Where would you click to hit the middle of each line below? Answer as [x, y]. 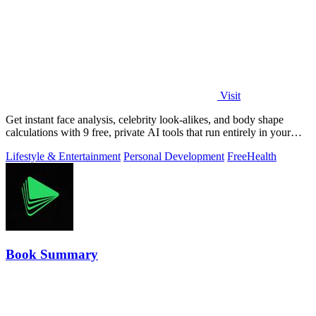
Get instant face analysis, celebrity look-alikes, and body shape [145, 119]
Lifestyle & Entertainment [63, 156]
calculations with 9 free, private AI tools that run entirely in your [148, 132]
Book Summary [52, 254]
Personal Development [174, 156]
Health [262, 156]
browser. [25, 145]
